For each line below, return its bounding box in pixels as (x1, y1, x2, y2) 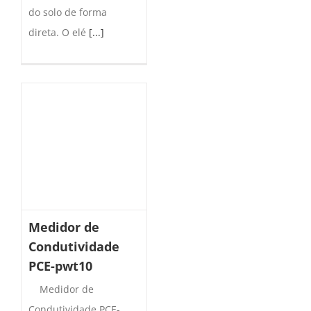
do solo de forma (28, 6, 107, 19)
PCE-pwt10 (28, 258, 92, 275)
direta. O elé (28, 26, 89, 40)
